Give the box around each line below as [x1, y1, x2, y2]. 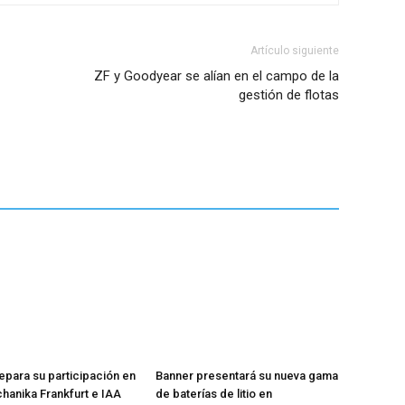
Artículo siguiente [250, 44, 339, 58]
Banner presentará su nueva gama [155, 368, 338, 382]
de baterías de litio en [155, 386, 272, 400]
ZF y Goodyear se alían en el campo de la [93, 68, 339, 85]
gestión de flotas [238, 87, 339, 104]
